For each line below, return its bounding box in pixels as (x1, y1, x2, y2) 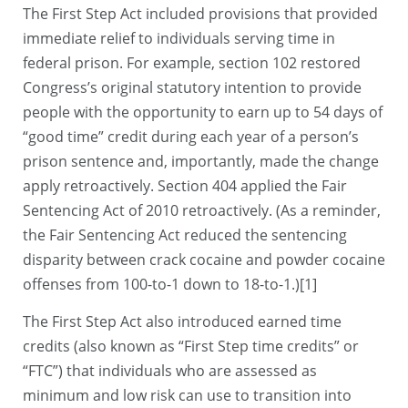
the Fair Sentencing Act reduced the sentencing (23, 224, 347, 245)
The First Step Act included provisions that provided (23, 3, 378, 24)
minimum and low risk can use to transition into (23, 384, 352, 405)
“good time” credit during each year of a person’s (23, 126, 359, 147)
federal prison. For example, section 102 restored (23, 52, 361, 73)
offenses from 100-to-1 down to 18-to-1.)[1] (23, 273, 317, 294)
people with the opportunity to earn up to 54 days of (23, 101, 382, 122)
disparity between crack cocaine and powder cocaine (23, 249, 385, 270)
